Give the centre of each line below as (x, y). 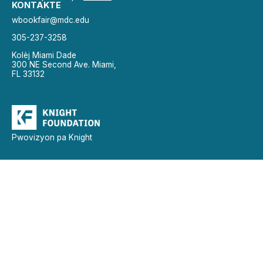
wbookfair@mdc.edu (50, 20)
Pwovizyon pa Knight (52, 137)
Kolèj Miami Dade (44, 55)
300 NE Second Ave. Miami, (64, 65)
